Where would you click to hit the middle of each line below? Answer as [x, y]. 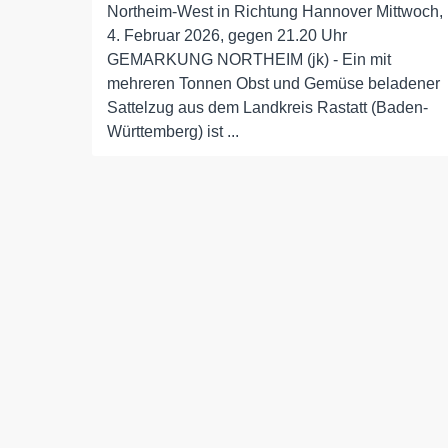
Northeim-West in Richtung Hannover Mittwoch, [275, 11]
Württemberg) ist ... [173, 131]
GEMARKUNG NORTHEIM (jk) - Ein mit [249, 59]
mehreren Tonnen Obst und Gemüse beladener [273, 83]
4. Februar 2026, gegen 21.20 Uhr [227, 35]
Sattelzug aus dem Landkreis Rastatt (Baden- [267, 107]
